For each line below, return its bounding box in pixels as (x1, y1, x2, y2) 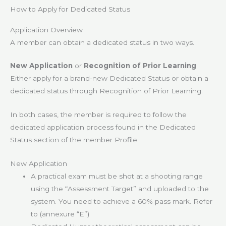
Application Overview (10, 25, 83, 34)
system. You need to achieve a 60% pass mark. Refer (31, 197, 213, 206)
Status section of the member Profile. (10, 136, 139, 144)
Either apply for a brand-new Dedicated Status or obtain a (10, 74, 208, 83)
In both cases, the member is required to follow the (10, 110, 187, 119)
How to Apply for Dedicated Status (10, 5, 130, 13)
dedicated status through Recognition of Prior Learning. (10, 87, 203, 95)
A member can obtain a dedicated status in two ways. (10, 38, 194, 46)
